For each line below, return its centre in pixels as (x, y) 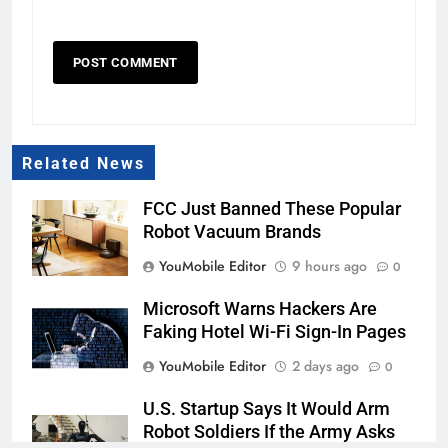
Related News (83, 164)
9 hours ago (329, 266)
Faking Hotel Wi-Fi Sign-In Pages (274, 332)
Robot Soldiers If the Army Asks (269, 432)
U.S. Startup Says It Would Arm (266, 409)
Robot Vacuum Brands (232, 232)
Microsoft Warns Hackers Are (260, 309)
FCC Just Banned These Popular (272, 209)
